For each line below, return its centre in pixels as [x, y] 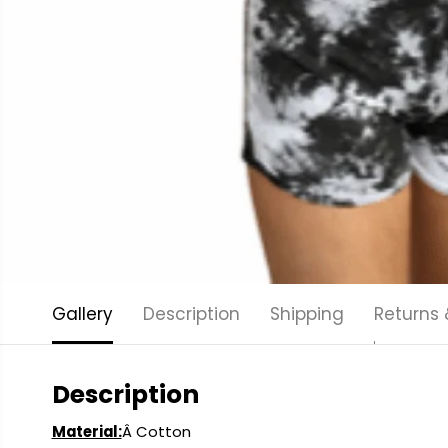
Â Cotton [156, 432]
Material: [86, 432]
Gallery [82, 314]
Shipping [306, 314]
